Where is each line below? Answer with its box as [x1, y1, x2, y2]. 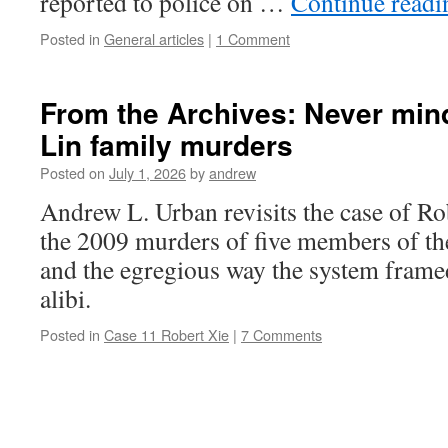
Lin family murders [40, 124, 293, 165]
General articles [104, 28, 204, 49]
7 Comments [241, 324, 322, 345]
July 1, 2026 [109, 162, 186, 183]
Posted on [40, 162, 105, 183]
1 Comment [216, 28, 290, 49]
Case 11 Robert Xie [104, 324, 229, 345]
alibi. [40, 281, 100, 315]
